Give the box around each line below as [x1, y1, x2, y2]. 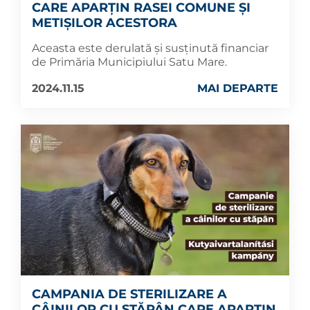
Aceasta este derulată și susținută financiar [32, 41, 268, 55]
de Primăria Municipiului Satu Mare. [32, 55, 227, 69]
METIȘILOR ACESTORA [32, 15, 177, 30]
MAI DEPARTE [197, 81, 278, 95]
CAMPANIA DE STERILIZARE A [32, 286, 227, 302]
